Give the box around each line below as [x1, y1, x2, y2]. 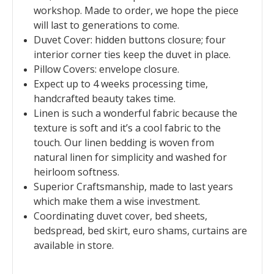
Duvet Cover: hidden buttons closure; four [33, 32, 226, 46]
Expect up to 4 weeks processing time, [33, 76, 208, 91]
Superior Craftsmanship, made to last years [33, 179, 233, 193]
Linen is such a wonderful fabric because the [33, 106, 237, 120]
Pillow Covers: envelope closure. [33, 62, 179, 76]
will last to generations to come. [33, 18, 179, 32]
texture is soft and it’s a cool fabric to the [33, 120, 221, 135]
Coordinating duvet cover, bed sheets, [33, 209, 207, 223]
